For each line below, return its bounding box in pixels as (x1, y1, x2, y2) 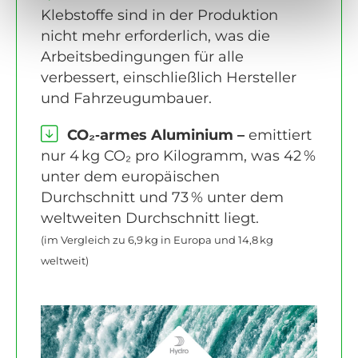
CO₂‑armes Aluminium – (63, 126, 245, 145)
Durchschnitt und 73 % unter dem (41, 189, 284, 207)
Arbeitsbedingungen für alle (41, 48, 244, 66)
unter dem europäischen (41, 168, 220, 186)
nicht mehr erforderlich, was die (41, 27, 270, 46)
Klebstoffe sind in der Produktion (41, 6, 278, 25)
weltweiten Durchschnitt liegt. (41, 209, 259, 228)
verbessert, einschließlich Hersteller (41, 69, 296, 87)
